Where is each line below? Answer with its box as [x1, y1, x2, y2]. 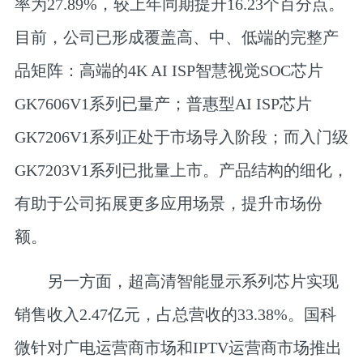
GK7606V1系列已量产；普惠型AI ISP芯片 [14, 95, 312, 113]
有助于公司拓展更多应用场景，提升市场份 [14, 194, 322, 213]
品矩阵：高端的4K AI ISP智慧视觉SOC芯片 [14, 62, 323, 80]
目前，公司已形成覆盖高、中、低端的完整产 [14, 28, 339, 47]
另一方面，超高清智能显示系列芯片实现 [14, 271, 339, 290]
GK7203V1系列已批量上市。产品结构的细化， [14, 161, 348, 180]
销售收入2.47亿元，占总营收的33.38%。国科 [14, 305, 336, 323]
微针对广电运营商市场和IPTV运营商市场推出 [14, 338, 342, 357]
